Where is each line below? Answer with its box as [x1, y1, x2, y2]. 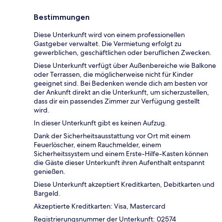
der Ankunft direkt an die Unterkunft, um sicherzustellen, [34, 87, 209, 97]
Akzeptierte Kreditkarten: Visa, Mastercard [34, 201, 166, 211]
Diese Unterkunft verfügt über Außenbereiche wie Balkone [34, 60, 216, 70]
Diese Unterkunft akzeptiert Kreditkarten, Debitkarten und [34, 179, 215, 189]
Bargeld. [34, 188, 60, 198]
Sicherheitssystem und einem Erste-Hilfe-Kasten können [34, 149, 208, 158]
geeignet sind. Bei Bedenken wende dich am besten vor [34, 78, 208, 88]
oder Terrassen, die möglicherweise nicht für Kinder [34, 69, 193, 79]
